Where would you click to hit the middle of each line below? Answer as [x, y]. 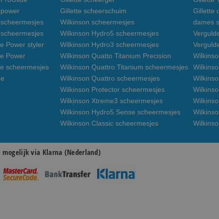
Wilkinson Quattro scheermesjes [110, 78]
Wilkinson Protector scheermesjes [112, 89]
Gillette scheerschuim [93, 11]
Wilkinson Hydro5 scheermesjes [109, 33]
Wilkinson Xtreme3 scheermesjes [111, 101]
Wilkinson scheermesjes [97, 22]
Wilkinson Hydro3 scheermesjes [109, 44]
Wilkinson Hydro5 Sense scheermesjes [120, 112]
